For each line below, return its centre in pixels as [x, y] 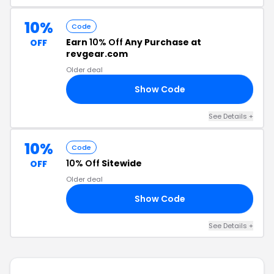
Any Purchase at [162, 42]
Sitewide [121, 163]
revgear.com [97, 54]
